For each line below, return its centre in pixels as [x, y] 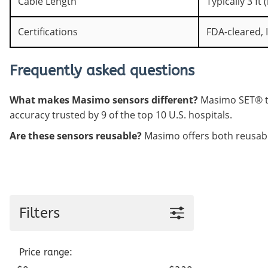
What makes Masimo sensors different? [104, 100]
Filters [39, 213]
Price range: [46, 252]
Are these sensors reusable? [76, 136]
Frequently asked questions [102, 70]
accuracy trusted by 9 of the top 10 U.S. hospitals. [121, 115]
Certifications [48, 31]
